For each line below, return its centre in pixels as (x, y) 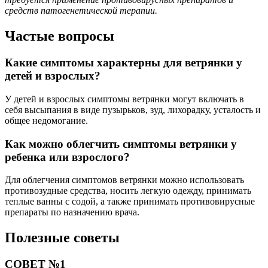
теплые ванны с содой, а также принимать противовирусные (130, 202)
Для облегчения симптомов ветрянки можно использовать (124, 180)
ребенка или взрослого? (67, 157)
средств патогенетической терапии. (81, 11)
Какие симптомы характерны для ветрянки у (124, 63)
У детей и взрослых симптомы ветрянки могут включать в (124, 99)
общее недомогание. (46, 120)
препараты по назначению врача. (72, 212)
